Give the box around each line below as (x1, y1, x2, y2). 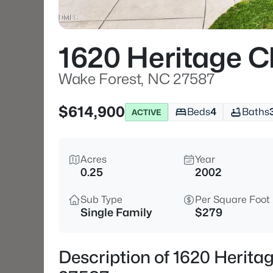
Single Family (80, 206, 152, 219)
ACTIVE (132, 107, 161, 117)
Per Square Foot (195, 194, 270, 205)
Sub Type (80, 194, 122, 205)
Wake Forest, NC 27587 (58, 70, 215, 88)
